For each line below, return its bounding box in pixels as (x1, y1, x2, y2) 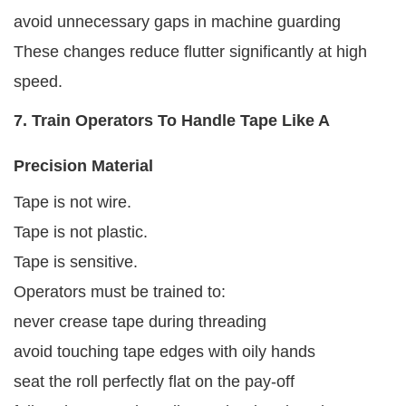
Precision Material (14, 156, 153, 175)
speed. (14, 72, 63, 91)
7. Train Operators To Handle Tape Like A (14, 111, 329, 130)
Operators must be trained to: (14, 282, 226, 301)
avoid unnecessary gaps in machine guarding (14, 12, 341, 31)
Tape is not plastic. (14, 222, 148, 241)
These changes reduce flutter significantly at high (14, 42, 367, 61)
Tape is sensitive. (14, 252, 138, 271)
